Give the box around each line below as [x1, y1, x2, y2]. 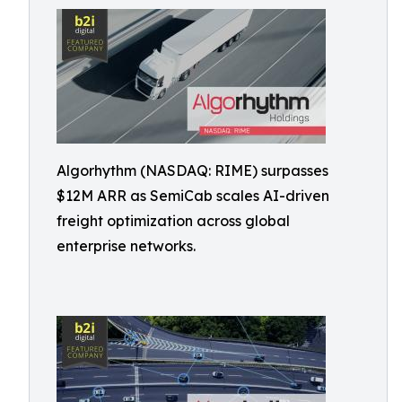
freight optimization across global [57, 212, 290, 230]
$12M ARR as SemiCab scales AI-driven [57, 187, 329, 205]
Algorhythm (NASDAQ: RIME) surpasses [57, 162, 328, 179]
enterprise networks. [57, 237, 196, 255]
